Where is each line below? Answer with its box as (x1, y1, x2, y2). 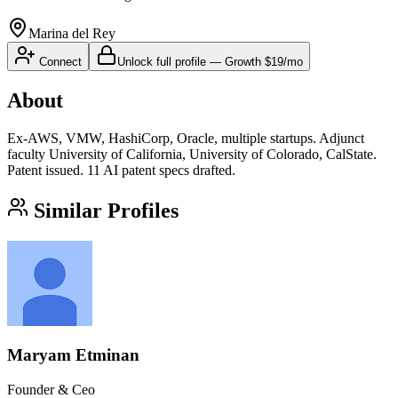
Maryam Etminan (7, 346, 139, 365)
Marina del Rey (28, 25, 115, 41)
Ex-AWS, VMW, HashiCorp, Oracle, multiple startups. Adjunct (7, 130, 364, 146)
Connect (36, 54, 82, 68)
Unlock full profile (117, 54, 206, 68)
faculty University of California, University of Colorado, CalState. (7, 146, 377, 162)
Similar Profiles (28, 198, 179, 222)
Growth (225, 54, 261, 68)
